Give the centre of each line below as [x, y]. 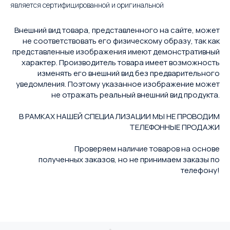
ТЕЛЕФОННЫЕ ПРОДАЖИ [175, 127]
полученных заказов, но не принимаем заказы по [129, 159]
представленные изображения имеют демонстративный [116, 52]
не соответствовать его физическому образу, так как [121, 41]
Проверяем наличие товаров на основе [147, 149]
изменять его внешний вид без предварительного [129, 73]
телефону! [200, 170]
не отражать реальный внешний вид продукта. [136, 95]
